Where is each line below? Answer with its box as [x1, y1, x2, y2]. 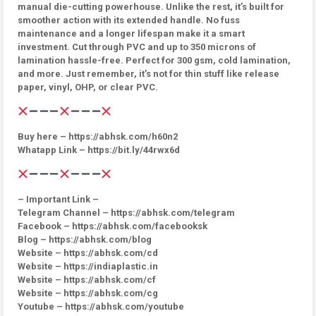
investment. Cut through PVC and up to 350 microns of [18, 42, 256, 52]
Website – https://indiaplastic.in [18, 261, 158, 272]
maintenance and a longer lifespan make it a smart [18, 28, 245, 39]
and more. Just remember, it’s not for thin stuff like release [18, 68, 279, 79]
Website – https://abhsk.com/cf [18, 274, 156, 285]
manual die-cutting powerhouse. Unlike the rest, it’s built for [18, 1, 284, 12]
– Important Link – [18, 194, 99, 205]
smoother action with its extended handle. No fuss [18, 15, 240, 25]
